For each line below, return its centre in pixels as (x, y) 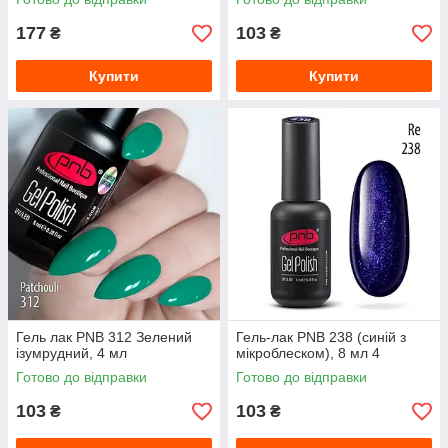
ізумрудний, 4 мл (71, 353)
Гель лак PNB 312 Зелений (104, 337)
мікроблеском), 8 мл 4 (308, 353)
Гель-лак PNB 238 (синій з (321, 337)
